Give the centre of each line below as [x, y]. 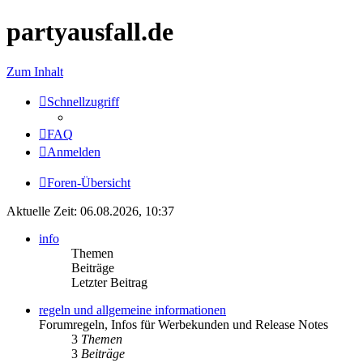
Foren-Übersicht [89, 182]
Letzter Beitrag [109, 282]
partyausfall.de [90, 32]
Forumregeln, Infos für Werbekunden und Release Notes [184, 324]
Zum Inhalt [35, 71]
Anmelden [74, 152]
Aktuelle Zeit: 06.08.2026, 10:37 [90, 211]
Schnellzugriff [83, 101]
